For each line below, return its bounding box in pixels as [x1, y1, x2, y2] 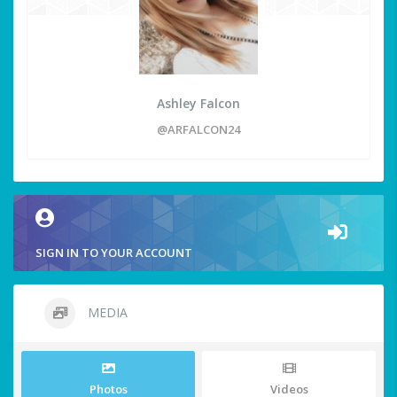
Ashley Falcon [157, 95, 240, 113]
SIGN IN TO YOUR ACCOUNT [35, 245, 192, 261]
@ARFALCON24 [157, 121, 240, 138]
